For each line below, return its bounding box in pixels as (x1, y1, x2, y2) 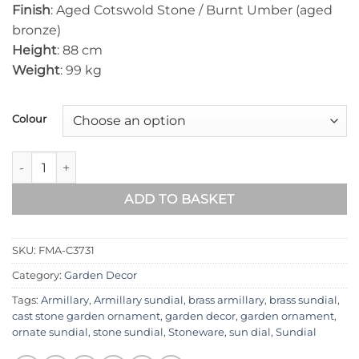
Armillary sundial (94, 294, 184, 307)
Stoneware (168, 326, 224, 339)
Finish (12, 2, 50, 18)
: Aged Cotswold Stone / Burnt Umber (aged (50, 2, 333, 18)
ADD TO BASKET (124, 192, 235, 208)
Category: (12, 269, 64, 282)
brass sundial (269, 294, 337, 307)
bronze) (12, 22, 61, 38)
